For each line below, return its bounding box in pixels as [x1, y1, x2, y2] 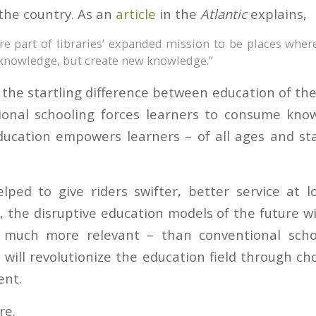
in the [156, 4, 200, 23]
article [116, 4, 156, 23]
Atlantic [200, 4, 247, 23]
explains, [247, 4, 307, 23]
